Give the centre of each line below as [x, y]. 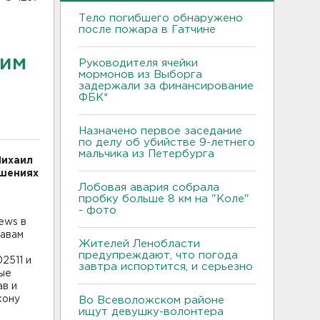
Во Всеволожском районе [151, 300]
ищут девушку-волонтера [151, 311]
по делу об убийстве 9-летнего [167, 142]
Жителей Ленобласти [139, 244]
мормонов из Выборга [140, 74]
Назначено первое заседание [160, 131]
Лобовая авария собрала [149, 187]
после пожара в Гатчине [147, 29]
